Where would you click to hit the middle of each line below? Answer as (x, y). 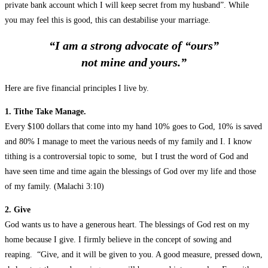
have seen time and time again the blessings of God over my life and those (130, 172)
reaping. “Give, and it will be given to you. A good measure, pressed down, (134, 255)
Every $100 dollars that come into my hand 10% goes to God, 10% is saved (133, 127)
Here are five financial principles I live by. (77, 89)
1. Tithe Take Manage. (45, 112)
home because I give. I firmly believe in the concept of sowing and (118, 240)
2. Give (18, 210)
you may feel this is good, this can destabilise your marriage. (108, 20)
